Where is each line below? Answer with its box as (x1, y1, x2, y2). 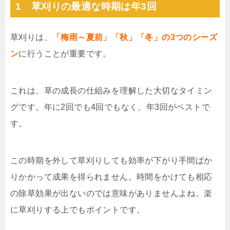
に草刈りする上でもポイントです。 (10, 205, 145, 214)
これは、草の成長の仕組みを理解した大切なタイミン (10, 86, 213, 95)
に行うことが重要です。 (18, 49, 111, 58)
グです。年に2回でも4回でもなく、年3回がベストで (10, 102, 210, 111)
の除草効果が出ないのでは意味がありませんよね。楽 (10, 188, 213, 198)
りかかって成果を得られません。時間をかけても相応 (10, 172, 213, 181)
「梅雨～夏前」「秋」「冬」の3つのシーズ (52, 32, 217, 42)
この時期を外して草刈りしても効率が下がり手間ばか (10, 156, 213, 165)
